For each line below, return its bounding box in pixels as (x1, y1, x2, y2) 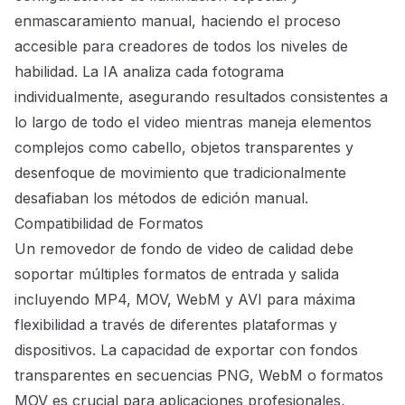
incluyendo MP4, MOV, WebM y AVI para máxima (14, 290, 355, 309)
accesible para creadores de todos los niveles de (14, 37, 348, 56)
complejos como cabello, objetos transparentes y (14, 138, 353, 157)
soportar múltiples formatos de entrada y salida (14, 265, 339, 284)
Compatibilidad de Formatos (14, 214, 203, 233)
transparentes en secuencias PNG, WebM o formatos (14, 366, 383, 385)
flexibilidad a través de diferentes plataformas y (14, 316, 337, 334)
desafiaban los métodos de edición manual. (14, 189, 308, 208)
